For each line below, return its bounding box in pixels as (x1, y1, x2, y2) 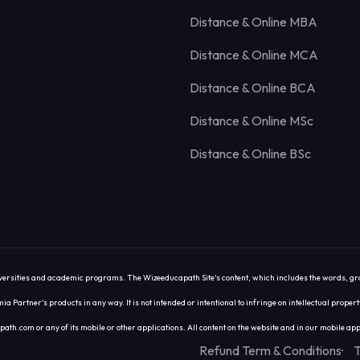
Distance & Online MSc (190, 112, 313, 129)
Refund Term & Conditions (199, 342, 342, 358)
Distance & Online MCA (190, 47, 318, 63)
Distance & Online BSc (190, 145, 311, 162)
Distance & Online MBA (190, 14, 317, 31)
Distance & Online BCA (190, 80, 316, 96)
